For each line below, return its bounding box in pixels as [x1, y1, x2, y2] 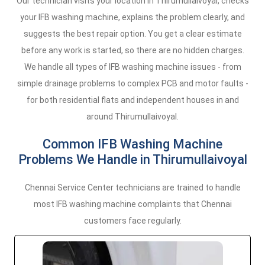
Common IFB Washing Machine [43, 137, 222, 151]
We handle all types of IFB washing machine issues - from [24, 62, 241, 72]
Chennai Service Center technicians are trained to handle [24, 183, 241, 192]
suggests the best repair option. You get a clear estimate [23, 29, 242, 38]
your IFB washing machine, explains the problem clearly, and [20, 12, 245, 22]
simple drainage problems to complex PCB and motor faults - [17, 79, 248, 88]
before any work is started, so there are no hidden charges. [21, 46, 244, 55]
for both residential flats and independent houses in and [26, 95, 239, 105]
